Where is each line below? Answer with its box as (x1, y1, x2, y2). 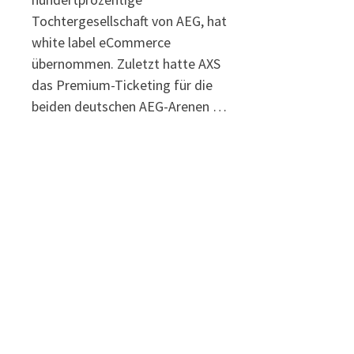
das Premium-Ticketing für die (32, 75, 213, 94)
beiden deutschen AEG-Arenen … (32, 96, 228, 115)
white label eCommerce (32, 32, 171, 51)
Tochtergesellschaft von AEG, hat (32, 11, 228, 30)
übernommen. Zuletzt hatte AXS (32, 54, 221, 73)
